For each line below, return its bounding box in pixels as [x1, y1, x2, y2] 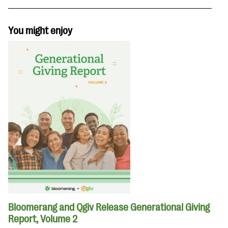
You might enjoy [8, 25, 72, 37]
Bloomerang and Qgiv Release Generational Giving [8, 202, 210, 213]
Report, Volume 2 [8, 213, 77, 225]
